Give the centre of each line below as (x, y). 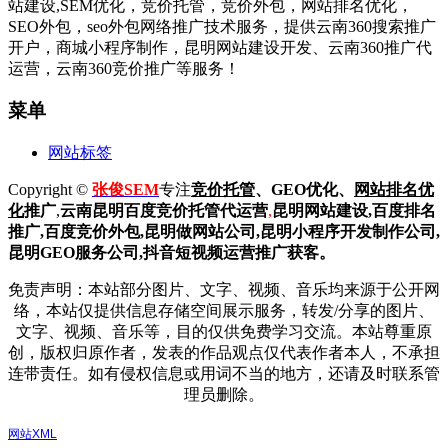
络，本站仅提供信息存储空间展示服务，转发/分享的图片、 (224, 310)
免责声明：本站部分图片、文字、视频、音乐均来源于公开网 (224, 289)
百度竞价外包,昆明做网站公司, (152, 231)
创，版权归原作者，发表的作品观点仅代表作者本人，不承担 (224, 352)
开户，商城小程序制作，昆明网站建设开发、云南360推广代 (220, 47)
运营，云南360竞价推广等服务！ (124, 68)
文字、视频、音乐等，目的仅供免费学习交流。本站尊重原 (224, 331)
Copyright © (50, 189)
